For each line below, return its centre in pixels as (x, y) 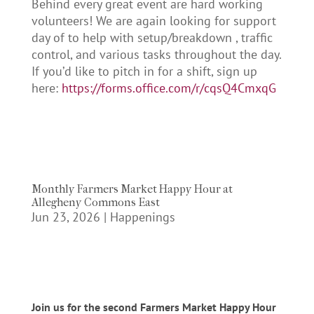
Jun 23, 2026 (66, 217)
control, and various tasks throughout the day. (156, 55)
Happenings (142, 217)
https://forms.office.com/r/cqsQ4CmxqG (169, 88)
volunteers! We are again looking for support (153, 21)
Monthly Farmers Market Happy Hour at (132, 189)
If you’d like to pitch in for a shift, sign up (144, 71)
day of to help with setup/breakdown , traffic (152, 38)
